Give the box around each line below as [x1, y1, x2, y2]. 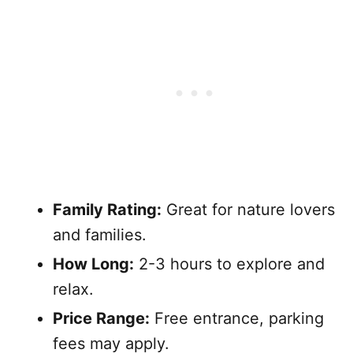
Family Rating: [53, 199, 162, 219]
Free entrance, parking [150, 308, 324, 328]
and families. [53, 225, 147, 244]
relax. [53, 279, 94, 299]
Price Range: [53, 308, 150, 328]
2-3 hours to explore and [134, 254, 325, 273]
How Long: [53, 254, 134, 273]
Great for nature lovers [162, 199, 335, 219]
